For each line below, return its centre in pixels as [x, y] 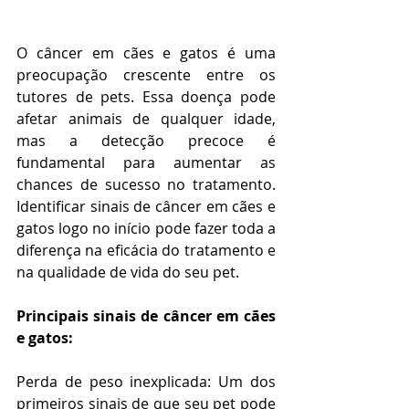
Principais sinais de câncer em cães [146, 316]
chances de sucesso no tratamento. [146, 184]
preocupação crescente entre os [146, 75]
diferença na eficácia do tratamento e [146, 250]
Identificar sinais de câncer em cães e [146, 206]
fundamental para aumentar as [146, 163]
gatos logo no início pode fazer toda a [146, 228]
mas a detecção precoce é [146, 141]
